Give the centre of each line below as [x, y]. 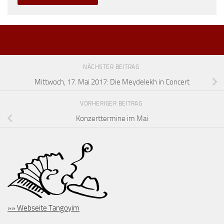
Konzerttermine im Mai [112, 118]
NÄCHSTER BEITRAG [112, 67]
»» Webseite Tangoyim [43, 208]
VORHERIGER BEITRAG [112, 103]
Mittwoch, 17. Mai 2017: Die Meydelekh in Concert [112, 82]
